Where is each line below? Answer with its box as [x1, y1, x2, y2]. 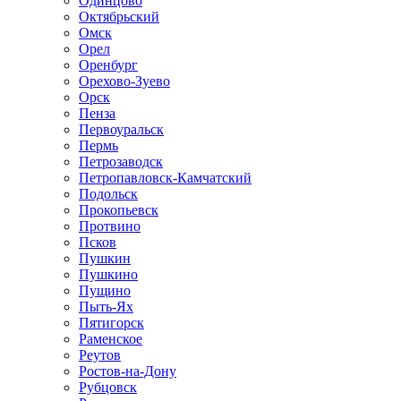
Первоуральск [79, 122, 164, 137]
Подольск [79, 186, 138, 201]
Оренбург [79, 57, 138, 73]
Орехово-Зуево [79, 73, 170, 89]
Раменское [79, 331, 142, 346]
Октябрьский [79, 9, 159, 24]
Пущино [79, 283, 131, 298]
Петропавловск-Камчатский [79, 170, 252, 185]
